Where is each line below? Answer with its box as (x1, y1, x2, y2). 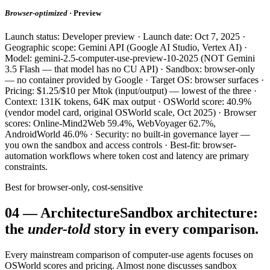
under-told (28, 221, 90, 237)
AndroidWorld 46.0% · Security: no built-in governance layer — (5, 129, 250, 140)
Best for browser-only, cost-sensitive (5, 182, 143, 193)
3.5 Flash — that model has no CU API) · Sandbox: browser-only (5, 64, 255, 75)
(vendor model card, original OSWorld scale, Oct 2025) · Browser (5, 107, 256, 118)
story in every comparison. (94, 221, 259, 237)
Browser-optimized (5, 8, 67, 18)
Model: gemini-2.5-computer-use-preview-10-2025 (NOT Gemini (5, 53, 255, 64)
